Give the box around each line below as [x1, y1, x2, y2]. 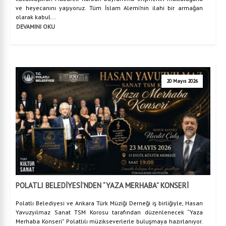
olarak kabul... [16, 13, 56, 21]
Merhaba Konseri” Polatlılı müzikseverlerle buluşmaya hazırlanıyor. [16, 217, 203, 225]
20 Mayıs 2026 [166, 77, 198, 84]
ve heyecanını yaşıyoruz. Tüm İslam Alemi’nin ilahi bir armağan [16, 4, 203, 12]
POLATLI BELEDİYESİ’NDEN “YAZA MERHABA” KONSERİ [16, 180, 189, 190]
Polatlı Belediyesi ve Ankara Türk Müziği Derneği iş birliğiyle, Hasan [16, 199, 203, 207]
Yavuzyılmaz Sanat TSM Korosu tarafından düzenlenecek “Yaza [16, 208, 203, 216]
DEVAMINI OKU [16, 22, 55, 30]
